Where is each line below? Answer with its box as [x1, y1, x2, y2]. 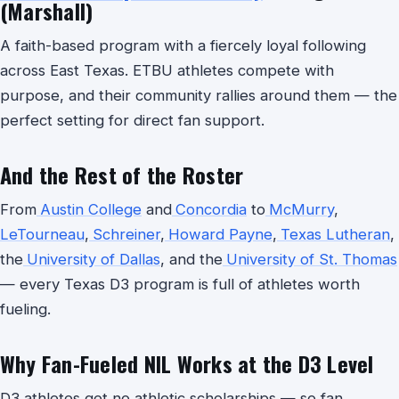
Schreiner [93, 225, 160, 243]
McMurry [269, 200, 334, 218]
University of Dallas [27, 250, 160, 268]
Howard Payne [168, 225, 273, 243]
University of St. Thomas [226, 250, 397, 268]
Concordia [175, 200, 247, 218]
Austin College [40, 200, 142, 218]
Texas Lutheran [281, 225, 390, 243]
